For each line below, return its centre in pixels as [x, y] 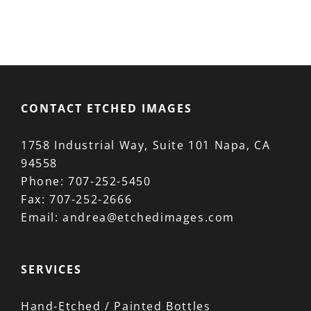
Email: [42, 217]
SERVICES [51, 269]
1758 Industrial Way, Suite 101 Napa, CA [146, 145]
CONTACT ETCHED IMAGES [107, 108]
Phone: [45, 181]
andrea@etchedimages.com [149, 217]
